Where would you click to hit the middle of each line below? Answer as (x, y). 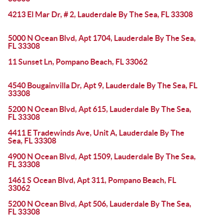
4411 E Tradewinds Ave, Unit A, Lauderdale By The (96, 133)
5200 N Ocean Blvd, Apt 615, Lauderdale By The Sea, (100, 109)
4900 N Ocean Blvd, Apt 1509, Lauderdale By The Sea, (102, 156)
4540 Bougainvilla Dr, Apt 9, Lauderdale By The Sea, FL (103, 85)
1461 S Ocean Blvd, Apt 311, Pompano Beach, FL (92, 180)
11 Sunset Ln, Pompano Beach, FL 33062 (78, 62)
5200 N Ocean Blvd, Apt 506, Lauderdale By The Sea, (100, 204)
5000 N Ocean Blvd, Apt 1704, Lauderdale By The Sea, (102, 38)
